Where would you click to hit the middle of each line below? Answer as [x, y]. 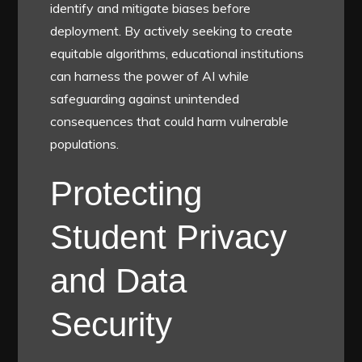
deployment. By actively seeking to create [172, 30]
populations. [85, 143]
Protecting [126, 193]
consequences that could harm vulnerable [170, 121]
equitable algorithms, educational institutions [177, 53]
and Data [119, 280]
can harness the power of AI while [150, 76]
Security [112, 324]
